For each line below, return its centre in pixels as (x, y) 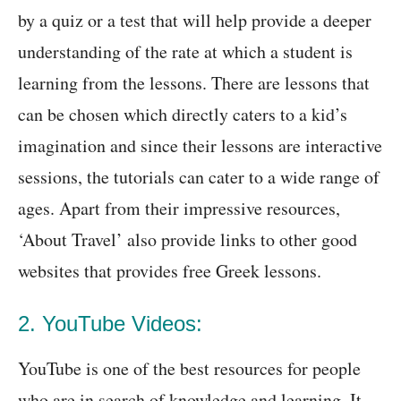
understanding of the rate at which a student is (185, 52)
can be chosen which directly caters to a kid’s (183, 115)
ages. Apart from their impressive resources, (179, 209)
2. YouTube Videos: (110, 324)
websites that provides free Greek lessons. (170, 271)
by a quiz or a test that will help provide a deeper (195, 21)
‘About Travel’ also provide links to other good (188, 240)
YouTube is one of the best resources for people (189, 369)
